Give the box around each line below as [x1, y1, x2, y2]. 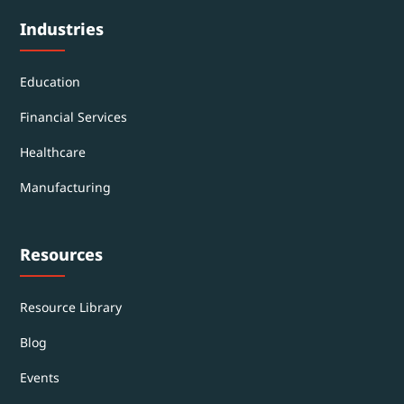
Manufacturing [20, 178, 112, 196]
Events [20, 368, 60, 386]
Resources [20, 243, 104, 265]
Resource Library [20, 298, 123, 316]
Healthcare [20, 142, 87, 161]
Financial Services [20, 107, 128, 125]
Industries [20, 17, 105, 40]
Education [20, 72, 81, 90]
